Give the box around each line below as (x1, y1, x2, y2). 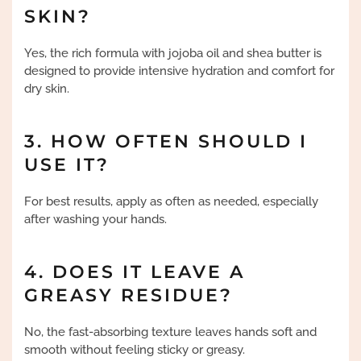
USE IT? (24, 154, 110, 176)
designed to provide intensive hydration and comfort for (24, 64, 334, 78)
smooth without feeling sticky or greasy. (24, 342, 245, 357)
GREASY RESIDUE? (24, 284, 233, 306)
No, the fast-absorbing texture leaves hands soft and (24, 325, 317, 339)
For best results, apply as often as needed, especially (24, 194, 318, 209)
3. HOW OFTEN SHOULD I (24, 131, 308, 152)
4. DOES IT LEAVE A (24, 261, 245, 283)
